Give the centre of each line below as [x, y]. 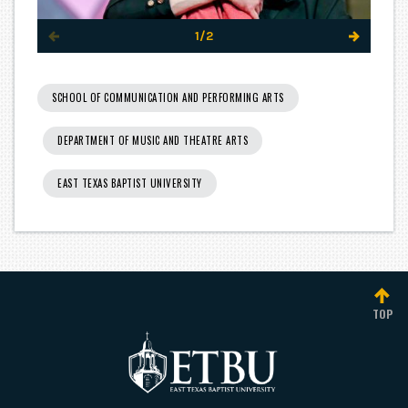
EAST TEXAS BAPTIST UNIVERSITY [130, 184]
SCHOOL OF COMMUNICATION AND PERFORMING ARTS [168, 98]
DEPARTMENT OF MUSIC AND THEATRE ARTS [153, 141]
